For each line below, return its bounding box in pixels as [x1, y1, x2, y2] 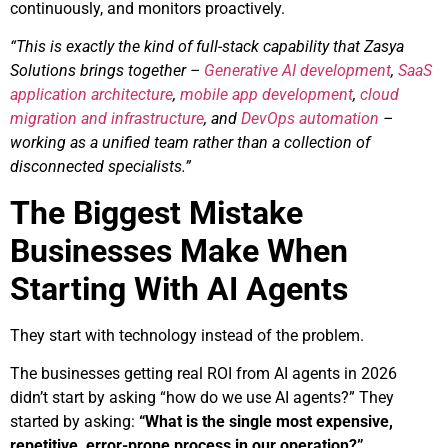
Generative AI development [204, 61, 391, 81]
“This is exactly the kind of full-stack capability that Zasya [10, 37, 404, 57]
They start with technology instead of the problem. [10, 325, 364, 345]
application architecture [10, 85, 173, 105]
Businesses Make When [10, 231, 348, 270]
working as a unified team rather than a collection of [10, 133, 370, 153]
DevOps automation [241, 109, 379, 129]
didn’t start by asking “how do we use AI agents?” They [10, 388, 394, 408]
